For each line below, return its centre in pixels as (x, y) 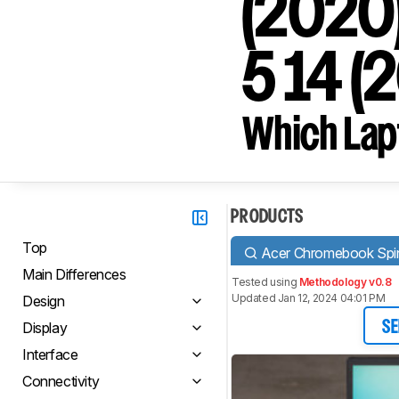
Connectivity (61, 381)
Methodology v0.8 (345, 282)
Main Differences (74, 274)
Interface (50, 354)
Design (44, 301)
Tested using (265, 282)
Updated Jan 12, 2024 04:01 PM (309, 298)
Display (45, 328)
